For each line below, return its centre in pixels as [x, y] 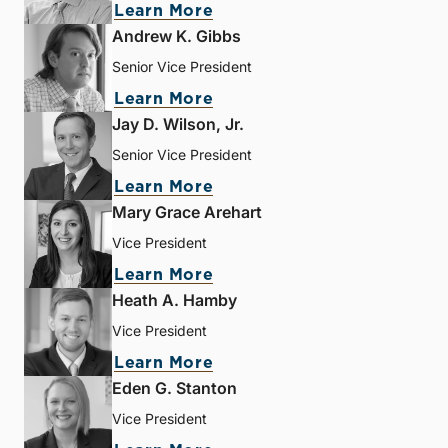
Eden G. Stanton [174, 388]
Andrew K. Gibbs [176, 36]
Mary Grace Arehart [187, 212]
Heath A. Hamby [174, 300]
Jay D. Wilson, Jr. [178, 124]
